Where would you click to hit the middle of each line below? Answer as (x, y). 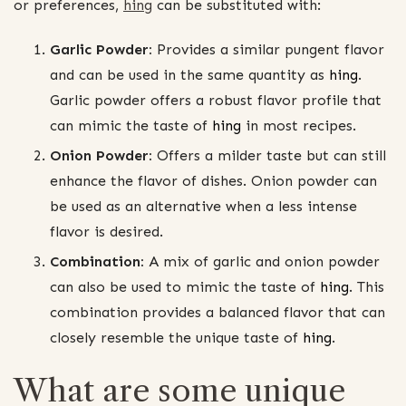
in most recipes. (301, 126)
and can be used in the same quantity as (187, 75)
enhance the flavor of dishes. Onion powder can (213, 181)
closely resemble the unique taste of (176, 338)
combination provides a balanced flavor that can (217, 313)
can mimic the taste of (131, 126)
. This (367, 287)
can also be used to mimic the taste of (185, 287)
